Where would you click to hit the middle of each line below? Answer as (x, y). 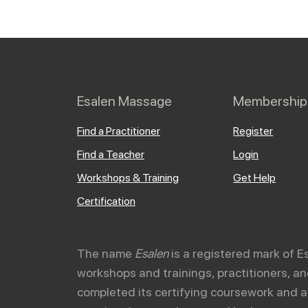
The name (106, 253)
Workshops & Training (128, 177)
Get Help (255, 177)
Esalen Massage (124, 101)
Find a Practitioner (119, 131)
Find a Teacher (111, 154)
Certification (106, 201)
